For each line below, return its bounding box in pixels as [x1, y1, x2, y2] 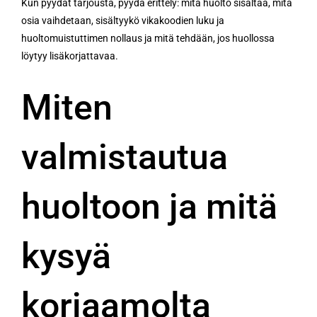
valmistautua [21, 136, 228, 178]
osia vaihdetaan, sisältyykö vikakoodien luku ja [21, 14, 224, 26]
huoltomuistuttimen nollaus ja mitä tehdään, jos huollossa [21, 32, 275, 44]
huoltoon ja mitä [21, 185, 277, 227]
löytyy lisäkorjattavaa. [21, 50, 118, 62]
